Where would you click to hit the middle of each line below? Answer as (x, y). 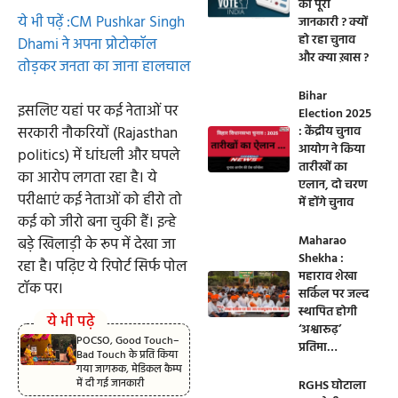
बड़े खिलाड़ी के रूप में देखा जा (97, 245)
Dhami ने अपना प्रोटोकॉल (87, 44)
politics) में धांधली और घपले (99, 156)
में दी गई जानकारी (110, 383)
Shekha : (321, 259)
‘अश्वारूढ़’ (319, 330)
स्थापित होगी (327, 313)
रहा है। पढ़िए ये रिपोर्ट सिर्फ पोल (102, 267)
